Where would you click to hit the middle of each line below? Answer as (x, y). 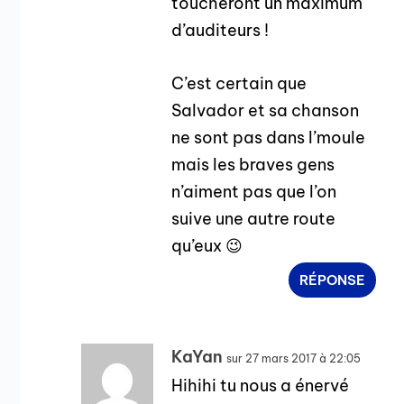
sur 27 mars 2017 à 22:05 (294, 359)
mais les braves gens (253, 165)
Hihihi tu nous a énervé (261, 386)
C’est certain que (239, 84)
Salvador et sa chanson (266, 111)
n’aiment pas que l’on (254, 192)
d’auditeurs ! (220, 31)
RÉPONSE (333, 280)
